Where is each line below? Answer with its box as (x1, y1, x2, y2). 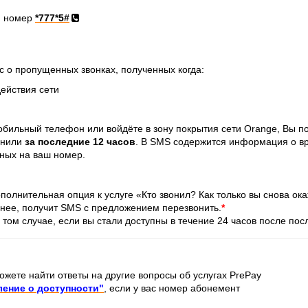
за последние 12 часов (25, 135, 135, 147)
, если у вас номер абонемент (104, 282, 240, 294)
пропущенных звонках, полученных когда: (15, 63, 204, 75)
